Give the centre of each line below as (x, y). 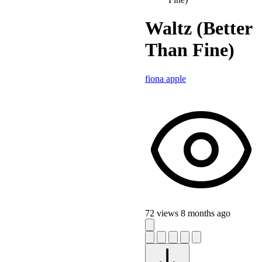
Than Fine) (190, 50)
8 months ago (206, 213)
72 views (163, 213)
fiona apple (166, 78)
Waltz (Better (199, 28)
